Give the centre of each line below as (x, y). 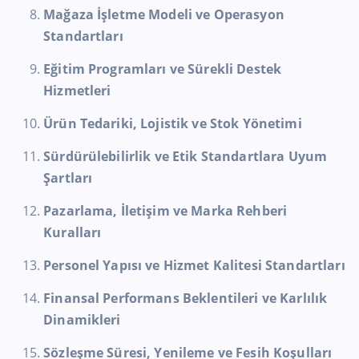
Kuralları (73, 232)
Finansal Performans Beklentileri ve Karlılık (186, 298)
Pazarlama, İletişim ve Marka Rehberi (165, 211)
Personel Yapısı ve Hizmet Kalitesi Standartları (194, 266)
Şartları (68, 177)
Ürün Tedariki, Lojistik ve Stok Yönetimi (173, 123)
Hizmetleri (77, 90)
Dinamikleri (82, 320)
